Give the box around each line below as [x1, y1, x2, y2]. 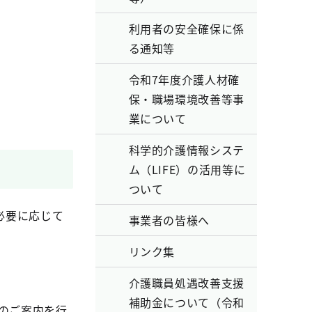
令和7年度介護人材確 [128, 71, 240, 88]
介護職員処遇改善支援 [128, 274, 244, 291]
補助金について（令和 [128, 294, 244, 311]
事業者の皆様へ [128, 212, 210, 228]
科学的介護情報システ [128, 141, 244, 158]
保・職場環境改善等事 [128, 91, 244, 107]
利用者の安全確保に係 [128, 20, 244, 37]
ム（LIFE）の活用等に [128, 161, 246, 178]
